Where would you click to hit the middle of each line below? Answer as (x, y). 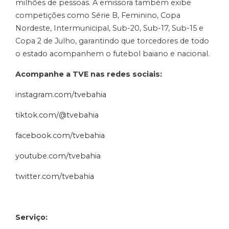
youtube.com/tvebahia (58, 156)
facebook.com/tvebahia (60, 135)
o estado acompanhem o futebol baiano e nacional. (112, 53)
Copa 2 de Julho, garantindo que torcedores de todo (112, 41)
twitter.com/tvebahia (55, 176)
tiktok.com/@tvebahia (57, 115)
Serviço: (31, 217)
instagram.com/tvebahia (61, 94)
